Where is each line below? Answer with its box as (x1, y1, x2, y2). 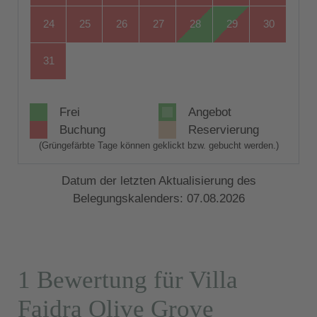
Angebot (188, 105, 231, 119)
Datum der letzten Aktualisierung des (61, 173, 256, 188)
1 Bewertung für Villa (17, 266, 238, 294)
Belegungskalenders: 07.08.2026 (72, 191, 245, 205)
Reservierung (188, 122, 259, 137)
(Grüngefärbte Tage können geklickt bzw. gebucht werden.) (38, 139, 279, 151)
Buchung (59, 122, 105, 137)
